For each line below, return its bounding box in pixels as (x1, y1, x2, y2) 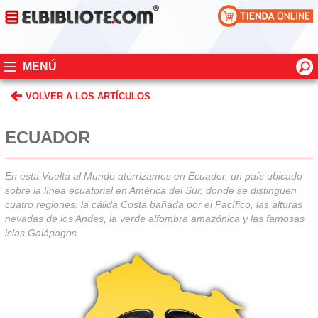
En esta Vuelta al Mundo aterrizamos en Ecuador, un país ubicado (4, 170, 302, 182)
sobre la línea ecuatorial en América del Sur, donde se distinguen (4, 185, 297, 197)
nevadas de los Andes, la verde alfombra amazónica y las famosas (4, 213, 305, 225)
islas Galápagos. (4, 227, 79, 239)
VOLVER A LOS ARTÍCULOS (26, 90, 150, 102)
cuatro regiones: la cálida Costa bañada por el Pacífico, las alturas (4, 199, 302, 211)
